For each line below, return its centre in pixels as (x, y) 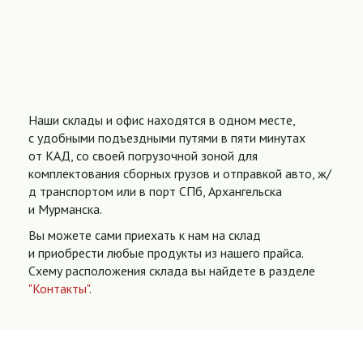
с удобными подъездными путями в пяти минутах (167, 138)
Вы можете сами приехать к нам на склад (145, 235)
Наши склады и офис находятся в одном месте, (162, 120)
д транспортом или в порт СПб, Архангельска (155, 192)
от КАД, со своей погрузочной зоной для (143, 156)
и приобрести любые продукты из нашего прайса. (166, 253)
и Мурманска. (65, 209)
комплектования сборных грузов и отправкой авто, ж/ (180, 174)
